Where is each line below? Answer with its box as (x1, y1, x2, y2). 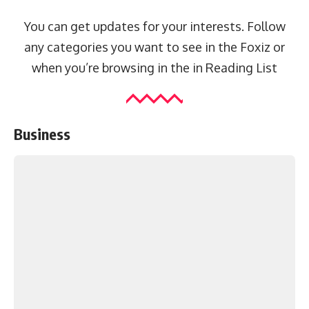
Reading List (206, 60, 277, 75)
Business (14, 124, 70, 143)
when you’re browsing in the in (32, 60, 206, 75)
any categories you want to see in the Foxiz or (24, 39, 285, 54)
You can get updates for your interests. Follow (23, 19, 286, 34)
